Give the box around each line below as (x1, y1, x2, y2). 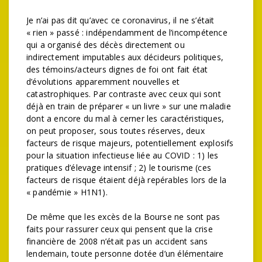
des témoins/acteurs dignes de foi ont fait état (26, 64, 208, 75)
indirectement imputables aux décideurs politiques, (26, 51, 224, 63)
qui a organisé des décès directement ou (26, 39, 185, 50)
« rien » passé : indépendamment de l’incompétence (26, 27, 227, 38)
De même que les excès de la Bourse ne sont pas (26, 211, 220, 222)
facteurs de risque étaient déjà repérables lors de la (26, 174, 227, 185)
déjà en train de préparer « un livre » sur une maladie (26, 101, 231, 112)
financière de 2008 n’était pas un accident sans (26, 236, 208, 247)
